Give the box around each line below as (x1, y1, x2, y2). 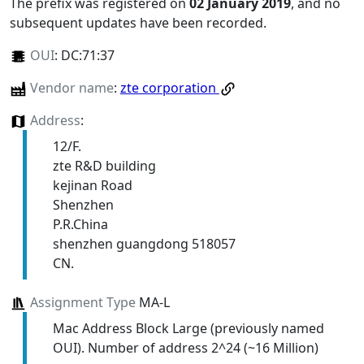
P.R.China (52, 214, 108, 233)
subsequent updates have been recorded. (10, 13, 266, 32)
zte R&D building (52, 156, 156, 175)
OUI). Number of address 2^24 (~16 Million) (52, 338, 318, 357)
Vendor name (29, 78, 114, 97)
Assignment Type (29, 292, 136, 311)
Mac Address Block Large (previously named (52, 318, 324, 337)
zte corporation (119, 78, 219, 97)
